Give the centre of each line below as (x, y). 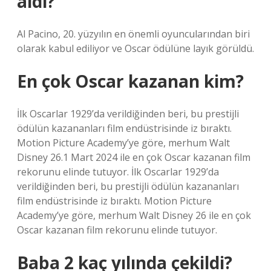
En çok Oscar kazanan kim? (130, 81)
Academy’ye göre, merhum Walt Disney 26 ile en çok (134, 215)
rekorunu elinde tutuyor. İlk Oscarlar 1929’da (118, 172)
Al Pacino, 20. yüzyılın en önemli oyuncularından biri (133, 34)
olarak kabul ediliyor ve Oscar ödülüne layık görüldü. (135, 48)
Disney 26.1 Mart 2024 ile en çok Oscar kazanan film (134, 157)
